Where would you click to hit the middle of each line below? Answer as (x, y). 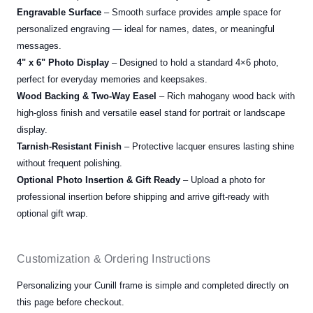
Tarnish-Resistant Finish (69, 147)
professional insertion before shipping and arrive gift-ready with (143, 197)
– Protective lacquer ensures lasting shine (208, 147)
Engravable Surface (59, 13)
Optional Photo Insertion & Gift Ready (99, 180)
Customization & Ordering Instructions (114, 259)
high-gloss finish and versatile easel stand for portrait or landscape (151, 113)
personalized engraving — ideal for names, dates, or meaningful (146, 29)
